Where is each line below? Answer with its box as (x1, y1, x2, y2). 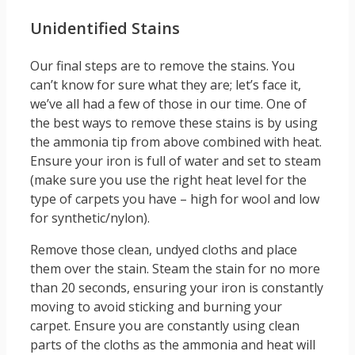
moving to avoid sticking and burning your (30, 298, 282, 316)
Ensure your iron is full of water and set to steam (30, 152, 321, 170)
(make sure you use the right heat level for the (30, 171, 307, 189)
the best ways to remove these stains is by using (30, 114, 318, 132)
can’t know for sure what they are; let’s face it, (30, 76, 301, 94)
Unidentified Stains (30, 17, 180, 40)
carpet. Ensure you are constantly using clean (30, 317, 300, 335)
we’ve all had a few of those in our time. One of (30, 95, 307, 113)
